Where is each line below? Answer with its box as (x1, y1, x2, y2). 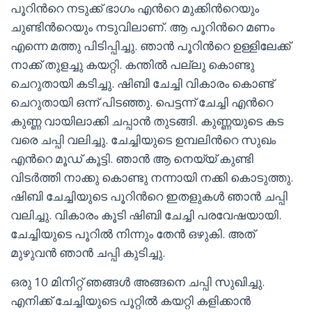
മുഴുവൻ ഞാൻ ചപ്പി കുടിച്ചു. (10, 244, 165, 260)
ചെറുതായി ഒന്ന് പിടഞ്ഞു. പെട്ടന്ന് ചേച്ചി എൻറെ (10, 94, 273, 110)
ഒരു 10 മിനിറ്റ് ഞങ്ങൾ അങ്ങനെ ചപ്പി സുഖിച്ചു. (10, 274, 265, 290)
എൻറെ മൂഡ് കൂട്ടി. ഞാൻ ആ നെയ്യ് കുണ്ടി (10, 150, 253, 166)
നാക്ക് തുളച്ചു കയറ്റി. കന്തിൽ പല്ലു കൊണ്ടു (10, 56, 254, 72)
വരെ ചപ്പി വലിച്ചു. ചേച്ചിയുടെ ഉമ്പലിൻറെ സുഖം (10, 132, 276, 148)
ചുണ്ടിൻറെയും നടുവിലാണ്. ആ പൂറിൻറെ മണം (10, 19, 274, 35)
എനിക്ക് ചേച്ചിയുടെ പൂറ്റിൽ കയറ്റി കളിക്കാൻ (10, 292, 251, 309)
